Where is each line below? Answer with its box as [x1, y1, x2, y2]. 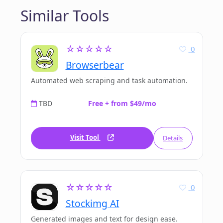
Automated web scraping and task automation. [30, 76, 188, 86]
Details [163, 133, 183, 143]
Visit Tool [70, 133, 101, 142]
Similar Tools [20, 5, 109, 26]
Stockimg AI [65, 197, 119, 211]
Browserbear [65, 58, 124, 72]
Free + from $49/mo [88, 99, 156, 109]
